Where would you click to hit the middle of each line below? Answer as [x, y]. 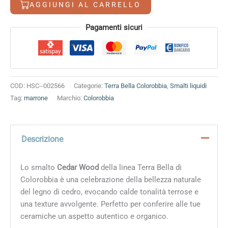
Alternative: [30, 27]
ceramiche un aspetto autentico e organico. [94, 216]
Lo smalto [38, 167]
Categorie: [89, 86]
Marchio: [70, 98]
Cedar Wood [79, 167]
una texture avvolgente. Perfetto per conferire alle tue [110, 204]
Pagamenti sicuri [114, 27]
